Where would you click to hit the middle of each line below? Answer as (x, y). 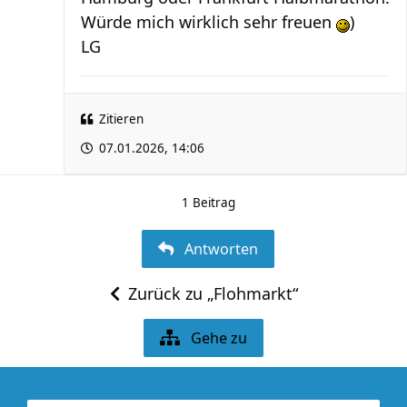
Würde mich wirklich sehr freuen (208, 22)
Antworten (221, 249)
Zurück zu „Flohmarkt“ (213, 293)
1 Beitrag (208, 203)
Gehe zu (219, 338)
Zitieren (121, 119)
